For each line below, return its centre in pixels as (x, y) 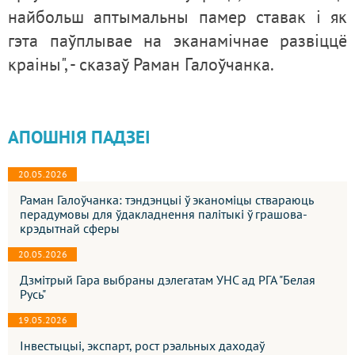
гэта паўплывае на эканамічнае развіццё (177, 41)
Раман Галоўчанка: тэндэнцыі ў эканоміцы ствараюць (167, 200)
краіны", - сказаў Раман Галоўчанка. (141, 65)
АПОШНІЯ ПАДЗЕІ (79, 137)
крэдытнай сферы (70, 229)
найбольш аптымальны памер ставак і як (177, 17)
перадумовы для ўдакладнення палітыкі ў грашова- (164, 214)
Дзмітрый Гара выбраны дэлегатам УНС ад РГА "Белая (168, 280)
